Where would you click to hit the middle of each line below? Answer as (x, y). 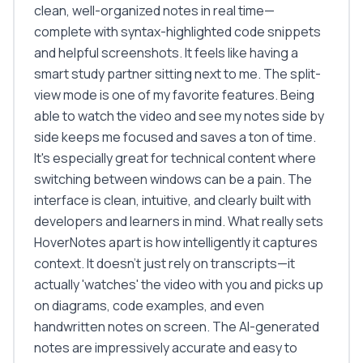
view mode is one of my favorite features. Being (174, 95)
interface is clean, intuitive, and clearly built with (173, 200)
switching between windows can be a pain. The (173, 179)
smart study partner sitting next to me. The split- (177, 74)
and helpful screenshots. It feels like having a (166, 53)
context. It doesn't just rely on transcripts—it (164, 263)
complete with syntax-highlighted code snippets (177, 32)
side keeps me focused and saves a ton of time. (175, 137)
